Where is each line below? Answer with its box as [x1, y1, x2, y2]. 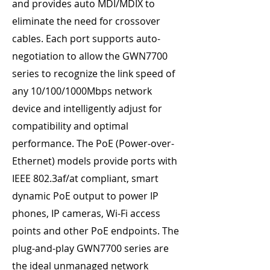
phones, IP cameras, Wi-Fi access [12, 207, 160, 220]
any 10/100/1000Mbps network [12, 84, 152, 98]
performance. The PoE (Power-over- [12, 137, 174, 150]
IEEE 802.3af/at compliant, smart [12, 172, 159, 185]
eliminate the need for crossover [12, 14, 160, 28]
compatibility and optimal [12, 119, 128, 133]
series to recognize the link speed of [12, 67, 175, 80]
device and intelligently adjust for [12, 102, 162, 115]
